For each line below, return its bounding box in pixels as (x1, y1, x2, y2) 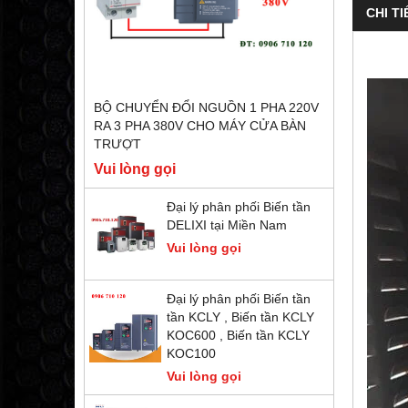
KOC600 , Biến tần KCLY (167, 328, 310, 343)
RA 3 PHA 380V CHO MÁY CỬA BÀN (94, 118, 306, 134)
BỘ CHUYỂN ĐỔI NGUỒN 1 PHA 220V (94, 100, 319, 116)
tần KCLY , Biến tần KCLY (167, 310, 314, 325)
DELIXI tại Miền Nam (167, 218, 287, 233)
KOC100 (167, 346, 216, 362)
